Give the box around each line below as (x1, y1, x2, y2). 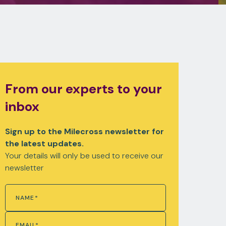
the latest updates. (5, 138, 84, 149)
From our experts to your (5, 80, 162, 97)
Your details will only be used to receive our (5, 150, 163, 161)
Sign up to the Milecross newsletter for (5, 126, 164, 137)
